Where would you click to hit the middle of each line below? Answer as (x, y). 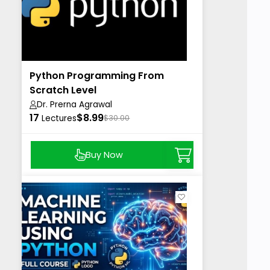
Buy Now (104, 155)
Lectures (59, 119)
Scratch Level (63, 90)
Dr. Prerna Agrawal (75, 105)
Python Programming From (97, 76)
